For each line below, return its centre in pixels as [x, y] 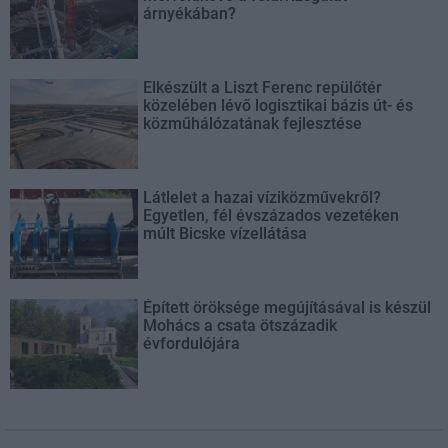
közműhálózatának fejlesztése [253, 123]
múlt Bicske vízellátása [225, 233]
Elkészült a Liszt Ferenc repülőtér [263, 87]
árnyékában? [190, 13]
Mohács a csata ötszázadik [240, 325]
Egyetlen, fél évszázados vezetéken [271, 215]
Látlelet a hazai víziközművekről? [262, 197]
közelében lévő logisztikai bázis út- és [278, 105]
